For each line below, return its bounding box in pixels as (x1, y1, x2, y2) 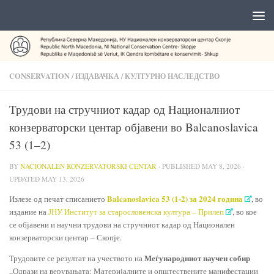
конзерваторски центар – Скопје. (9, 231, 122, 243)
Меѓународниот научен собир (144, 251, 250, 264)
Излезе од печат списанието (9, 193, 107, 204)
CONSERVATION (9, 70, 70, 82)
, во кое (232, 206, 257, 217)
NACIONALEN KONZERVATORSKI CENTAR (20, 161, 157, 171)
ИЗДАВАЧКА (75, 70, 119, 82)
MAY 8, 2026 (202, 161, 241, 171)
